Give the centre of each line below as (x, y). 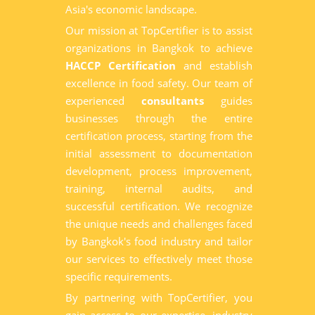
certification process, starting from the (159, 136)
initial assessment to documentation (159, 153)
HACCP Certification (121, 65)
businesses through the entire (159, 118)
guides (228, 101)
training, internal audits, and (159, 188)
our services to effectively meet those (159, 259)
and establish (214, 65)
